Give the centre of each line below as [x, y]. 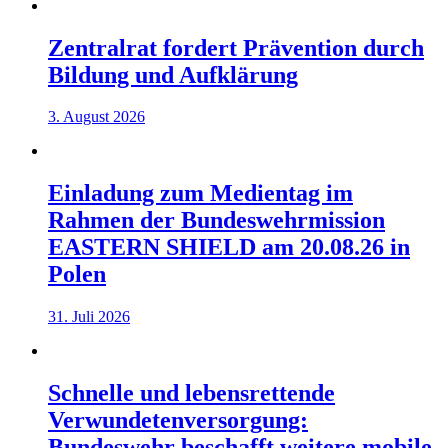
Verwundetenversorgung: [178, 420]
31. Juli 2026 [89, 317]
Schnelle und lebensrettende [191, 393]
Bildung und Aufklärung [173, 74]
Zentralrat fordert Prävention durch [236, 47]
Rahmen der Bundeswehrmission [216, 220]
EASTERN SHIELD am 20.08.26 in [229, 247]
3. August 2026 [96, 117]
